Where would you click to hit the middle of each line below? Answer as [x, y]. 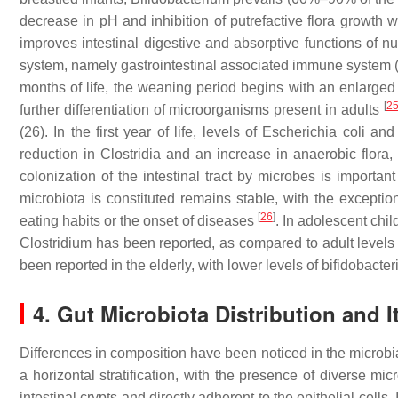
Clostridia [131, 155]
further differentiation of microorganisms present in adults [202, 110]
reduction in [60, 155]
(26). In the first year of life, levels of [141, 132]
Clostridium [56, 243]
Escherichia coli [314, 132]
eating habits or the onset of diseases [139, 221]
